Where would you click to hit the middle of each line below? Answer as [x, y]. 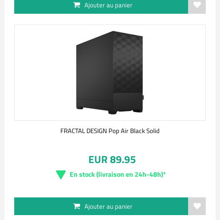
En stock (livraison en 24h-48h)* [118, 174]
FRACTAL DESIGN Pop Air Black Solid [110, 131]
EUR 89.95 [112, 159]
